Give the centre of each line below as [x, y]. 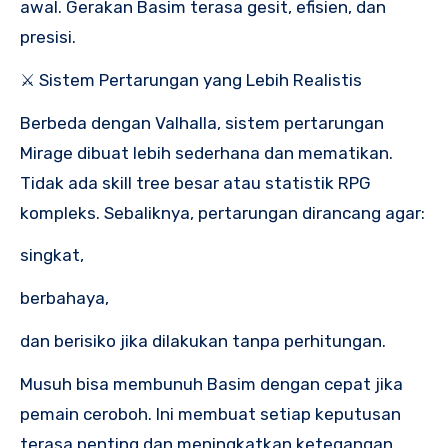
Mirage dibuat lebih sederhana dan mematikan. [206, 152]
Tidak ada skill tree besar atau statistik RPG [195, 182]
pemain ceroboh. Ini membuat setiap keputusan [210, 413]
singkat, [52, 255]
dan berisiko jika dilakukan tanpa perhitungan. [203, 341]
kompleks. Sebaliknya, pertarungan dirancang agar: [222, 212]
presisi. [48, 37]
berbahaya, [64, 298]
